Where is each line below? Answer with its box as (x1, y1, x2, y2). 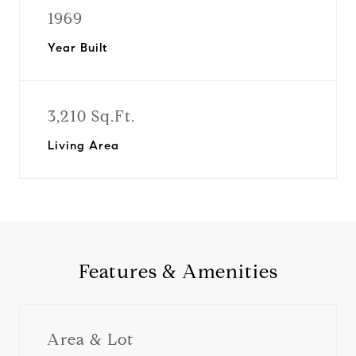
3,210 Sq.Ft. (48, 106, 135, 126)
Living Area (48, 138, 119, 153)
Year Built (48, 41, 107, 55)
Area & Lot (47, 329, 133, 350)
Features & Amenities (78, 260, 278, 284)
